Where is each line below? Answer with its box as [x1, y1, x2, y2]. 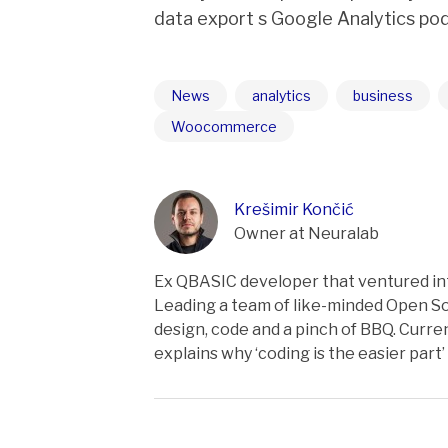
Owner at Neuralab [234, 224, 379, 243]
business [353, 87, 413, 104]
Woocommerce [171, 118, 277, 135]
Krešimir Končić [234, 200, 354, 219]
